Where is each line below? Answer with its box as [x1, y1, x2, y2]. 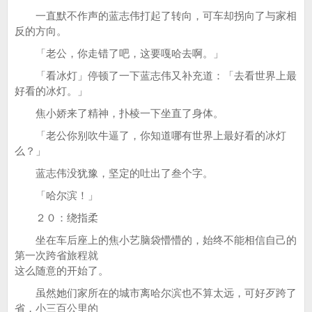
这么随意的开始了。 [15, 265, 109, 276]
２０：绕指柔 [15, 212, 98, 224]
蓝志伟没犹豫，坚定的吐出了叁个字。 [15, 167, 213, 179]
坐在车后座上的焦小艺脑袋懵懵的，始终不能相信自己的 [15, 234, 297, 246]
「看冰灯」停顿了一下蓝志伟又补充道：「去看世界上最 [15, 70, 297, 81]
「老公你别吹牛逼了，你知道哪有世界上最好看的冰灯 [15, 130, 286, 141]
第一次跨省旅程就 [15, 249, 98, 261]
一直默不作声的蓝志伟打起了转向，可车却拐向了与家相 [15, 10, 297, 22]
